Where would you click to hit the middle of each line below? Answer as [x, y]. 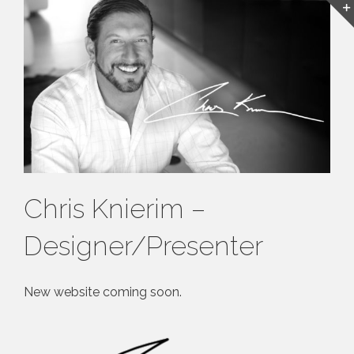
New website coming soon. [103, 292]
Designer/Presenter [143, 246]
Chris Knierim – [115, 209]
